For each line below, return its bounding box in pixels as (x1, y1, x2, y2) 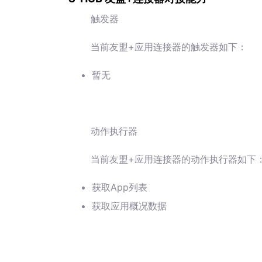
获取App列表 (92, 181, 147, 193)
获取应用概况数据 (92, 199, 167, 212)
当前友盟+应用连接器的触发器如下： (90, 40, 247, 53)
